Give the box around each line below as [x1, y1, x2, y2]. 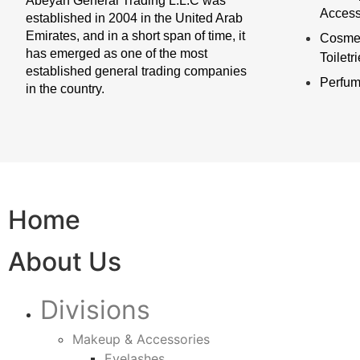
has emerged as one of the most [26, 47, 207, 60]
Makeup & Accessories [72, 331, 210, 347]
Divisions [40, 294, 150, 325]
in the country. [26, 82, 104, 96]
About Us [8, 246, 121, 277]
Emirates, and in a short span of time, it [26, 29, 245, 43]
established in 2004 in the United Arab [26, 11, 243, 25]
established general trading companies [26, 64, 247, 78]
